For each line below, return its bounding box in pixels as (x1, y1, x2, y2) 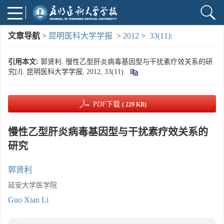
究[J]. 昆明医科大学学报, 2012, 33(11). (8, 68, 127, 75)
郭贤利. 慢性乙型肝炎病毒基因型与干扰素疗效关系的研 (40, 58, 212, 65)
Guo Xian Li (8, 195, 48, 204)
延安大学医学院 (8, 181, 57, 189)
